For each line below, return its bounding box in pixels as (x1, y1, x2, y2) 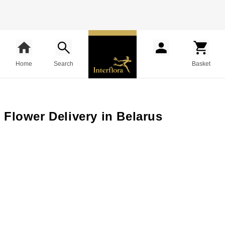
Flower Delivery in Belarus (4, 109, 163, 123)
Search (54, 60, 74, 67)
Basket (191, 60, 210, 67)
